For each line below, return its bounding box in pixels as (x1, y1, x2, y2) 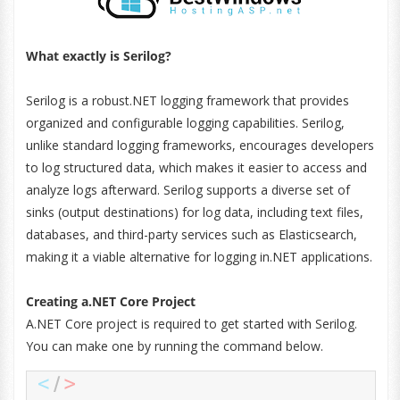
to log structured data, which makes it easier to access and (25, 159, 367, 176)
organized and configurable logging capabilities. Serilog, (25, 114, 345, 131)
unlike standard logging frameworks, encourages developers (25, 137, 374, 154)
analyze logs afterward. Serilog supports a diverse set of (25, 181, 350, 198)
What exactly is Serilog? (25, 47, 171, 64)
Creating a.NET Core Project (25, 293, 196, 310)
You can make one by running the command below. (25, 337, 323, 354)
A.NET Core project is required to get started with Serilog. (25, 315, 357, 332)
